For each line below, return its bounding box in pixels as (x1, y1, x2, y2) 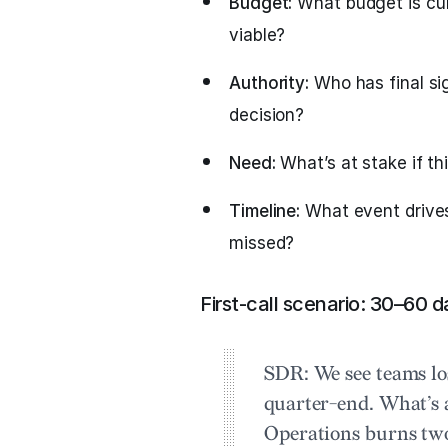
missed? (229, 233, 295, 253)
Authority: (229, 73, 309, 93)
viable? (229, 25, 286, 45)
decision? (229, 105, 305, 125)
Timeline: (229, 201, 301, 221)
